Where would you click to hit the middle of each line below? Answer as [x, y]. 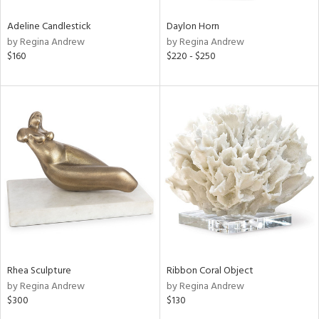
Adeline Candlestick [49, 27]
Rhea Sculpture [39, 271]
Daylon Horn [193, 27]
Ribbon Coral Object [210, 271]
